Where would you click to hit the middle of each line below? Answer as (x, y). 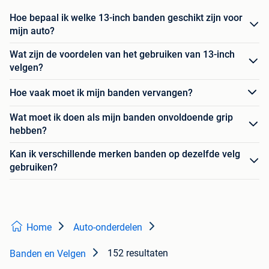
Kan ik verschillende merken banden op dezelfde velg (125, 154)
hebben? (28, 131)
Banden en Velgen (48, 254)
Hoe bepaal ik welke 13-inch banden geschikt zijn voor (126, 18)
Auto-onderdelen (108, 228)
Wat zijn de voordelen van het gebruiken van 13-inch (122, 55)
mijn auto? (32, 31)
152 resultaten (138, 253)
